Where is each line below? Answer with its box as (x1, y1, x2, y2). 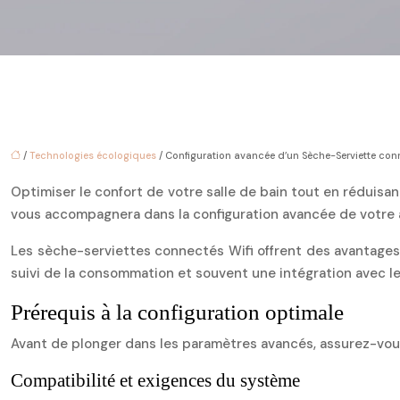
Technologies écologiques (29, 149, 156, 162)
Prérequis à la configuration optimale (11, 300, 344, 324)
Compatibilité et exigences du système (11, 370, 300, 391)
